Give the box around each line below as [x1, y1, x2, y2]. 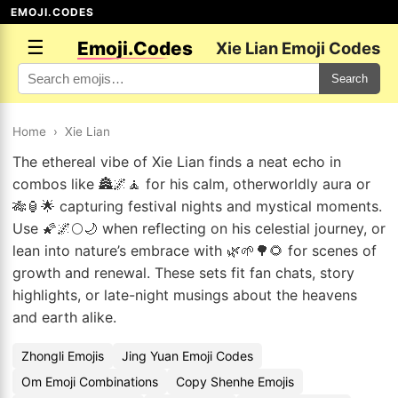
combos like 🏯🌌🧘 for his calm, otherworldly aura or [12, 175, 370, 193]
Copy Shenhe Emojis [176, 374, 294, 389]
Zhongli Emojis [21, 348, 104, 363]
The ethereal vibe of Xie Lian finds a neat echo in [12, 153, 341, 171]
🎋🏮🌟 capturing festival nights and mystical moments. [12, 197, 382, 215]
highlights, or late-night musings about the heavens [12, 286, 357, 304]
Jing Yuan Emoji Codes [122, 348, 253, 363]
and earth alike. [12, 308, 116, 326]
